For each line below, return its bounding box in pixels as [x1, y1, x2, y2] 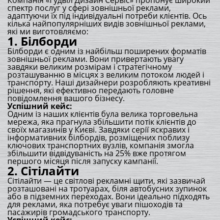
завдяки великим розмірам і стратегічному [7, 61, 172, 72]
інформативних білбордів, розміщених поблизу [7, 132, 190, 143]
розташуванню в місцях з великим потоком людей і [7, 69, 204, 80]
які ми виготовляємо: [7, 26, 88, 37]
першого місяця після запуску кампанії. [7, 156, 158, 166]
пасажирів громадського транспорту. [7, 207, 150, 218]
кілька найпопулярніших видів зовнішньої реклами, [7, 18, 206, 29]
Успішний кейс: [7, 101, 72, 111]
